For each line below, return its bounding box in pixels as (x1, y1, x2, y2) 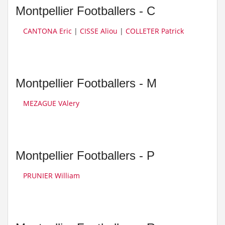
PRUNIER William (23, 171, 80, 180)
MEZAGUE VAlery (23, 98, 79, 108)
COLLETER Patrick (126, 26, 184, 36)
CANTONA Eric (23, 26, 72, 36)
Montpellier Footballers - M (16, 76, 157, 90)
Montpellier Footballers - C (16, 4, 155, 18)
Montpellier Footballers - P (16, 149, 155, 162)
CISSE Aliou (80, 26, 118, 36)
